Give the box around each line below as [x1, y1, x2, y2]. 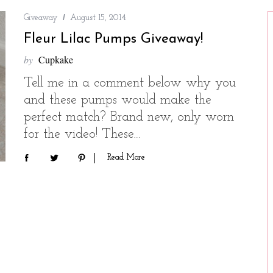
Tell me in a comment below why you [24, 76, 236, 90]
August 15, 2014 [70, 13, 126, 23]
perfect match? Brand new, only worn [24, 110, 234, 124]
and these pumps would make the [24, 93, 211, 107]
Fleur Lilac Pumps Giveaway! [24, 32, 203, 46]
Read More [107, 152, 145, 162]
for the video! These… [24, 127, 141, 141]
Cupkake [38, 53, 73, 66]
